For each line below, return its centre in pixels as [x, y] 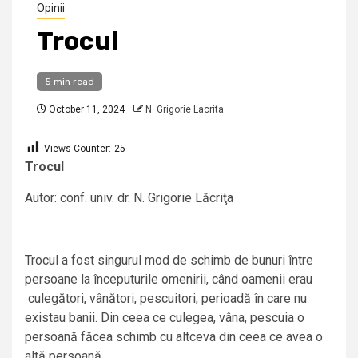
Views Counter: [78, 149]
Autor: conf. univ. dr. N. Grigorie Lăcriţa [129, 198]
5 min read [70, 82]
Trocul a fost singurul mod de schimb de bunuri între [169, 261]
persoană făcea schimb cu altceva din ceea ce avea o [174, 337]
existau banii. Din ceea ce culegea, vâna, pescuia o [165, 318]
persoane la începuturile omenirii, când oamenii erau [169, 280]
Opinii [51, 8]
